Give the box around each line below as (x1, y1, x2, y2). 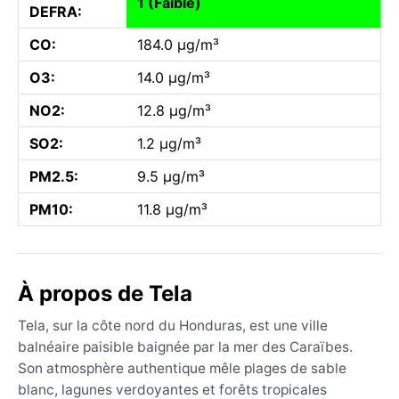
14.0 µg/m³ (137, 68, 210, 86)
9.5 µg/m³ (137, 167, 205, 185)
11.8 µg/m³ (137, 199, 208, 218)
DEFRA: (29, 2, 82, 20)
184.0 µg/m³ (137, 35, 219, 53)
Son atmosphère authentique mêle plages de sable (18, 359, 346, 377)
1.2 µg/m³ (137, 134, 201, 152)
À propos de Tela (18, 280, 192, 306)
